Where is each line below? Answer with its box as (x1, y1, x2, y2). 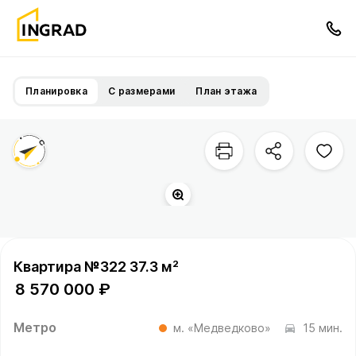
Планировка (25, 85, 87, 97)
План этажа (195, 85, 257, 97)
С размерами (108, 85, 176, 97)
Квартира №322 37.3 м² (14, 258, 179, 275)
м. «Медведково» (173, 321, 271, 335)
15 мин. (303, 321, 342, 335)
